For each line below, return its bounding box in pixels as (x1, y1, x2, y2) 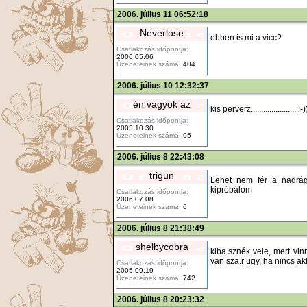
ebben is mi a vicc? (210, 32, 282, 42)
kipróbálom (210, 184, 252, 195)
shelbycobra (135, 241, 188, 252)
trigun (149, 169, 174, 181)
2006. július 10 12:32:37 (117, 80, 209, 90)
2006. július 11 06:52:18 (117, 9, 208, 19)
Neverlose (140, 27, 184, 38)
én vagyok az (133, 98, 191, 110)
